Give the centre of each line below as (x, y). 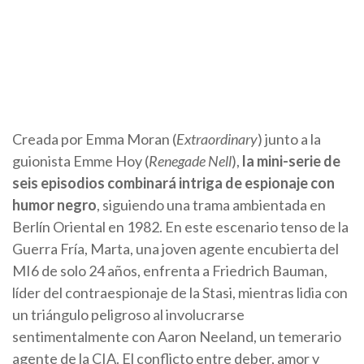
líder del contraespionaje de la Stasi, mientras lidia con (180, 293)
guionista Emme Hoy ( (80, 161)
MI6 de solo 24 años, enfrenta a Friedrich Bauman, (170, 271)
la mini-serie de (291, 161)
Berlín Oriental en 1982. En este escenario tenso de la (180, 227)
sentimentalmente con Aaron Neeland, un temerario (177, 337)
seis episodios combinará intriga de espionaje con (173, 183)
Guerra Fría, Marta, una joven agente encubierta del (175, 249)
